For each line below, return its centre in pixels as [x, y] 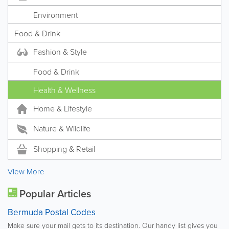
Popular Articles [54, 193]
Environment [55, 15]
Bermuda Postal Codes [52, 212]
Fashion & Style [60, 52]
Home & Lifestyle [63, 109]
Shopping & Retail [64, 148]
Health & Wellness [64, 90]
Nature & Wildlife [62, 129]
